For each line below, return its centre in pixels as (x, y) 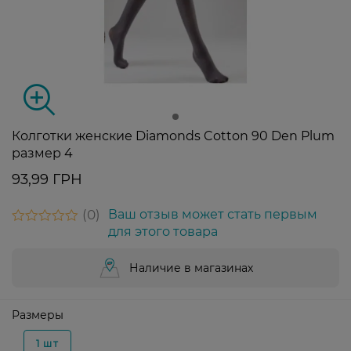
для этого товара (163, 232)
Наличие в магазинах (191, 268)
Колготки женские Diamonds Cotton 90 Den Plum (173, 136)
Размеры (38, 315)
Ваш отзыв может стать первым (213, 215)
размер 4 (42, 154)
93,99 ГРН (47, 180)
